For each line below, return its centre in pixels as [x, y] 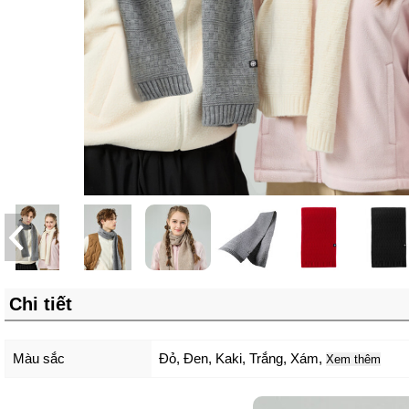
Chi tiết [41, 304]
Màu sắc [39, 358]
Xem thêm [353, 359]
